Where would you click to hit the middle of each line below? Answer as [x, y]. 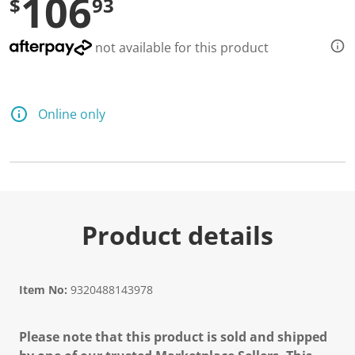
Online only [72, 114]
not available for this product [180, 48]
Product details [177, 235]
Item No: [43, 290]
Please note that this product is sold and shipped [173, 337]
